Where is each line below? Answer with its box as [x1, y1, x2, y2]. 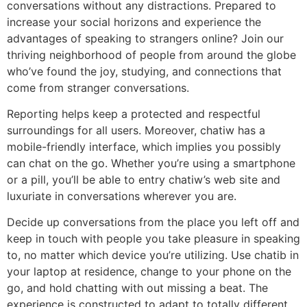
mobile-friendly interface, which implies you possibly [7, 139, 281, 153]
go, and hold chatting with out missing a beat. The [7, 281, 268, 295]
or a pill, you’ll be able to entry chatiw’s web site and [7, 172, 280, 186]
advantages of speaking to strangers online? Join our [7, 31, 284, 45]
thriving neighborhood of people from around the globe [7, 47, 296, 62]
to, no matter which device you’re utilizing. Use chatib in [7, 248, 299, 262]
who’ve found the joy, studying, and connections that [7, 64, 282, 78]
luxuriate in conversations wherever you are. [7, 188, 236, 203]
